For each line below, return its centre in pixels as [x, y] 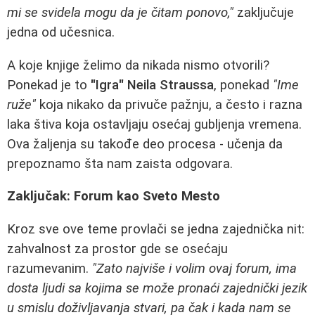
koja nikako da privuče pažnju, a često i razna [169, 104]
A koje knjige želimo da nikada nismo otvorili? [138, 65]
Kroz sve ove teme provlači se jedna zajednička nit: [156, 230]
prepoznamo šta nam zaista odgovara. [120, 163]
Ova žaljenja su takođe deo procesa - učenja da [145, 144]
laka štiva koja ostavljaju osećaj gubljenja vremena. [154, 124]
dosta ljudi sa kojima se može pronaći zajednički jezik [157, 289]
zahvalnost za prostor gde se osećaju [117, 249]
